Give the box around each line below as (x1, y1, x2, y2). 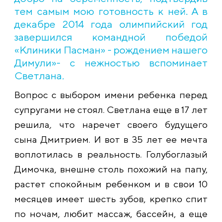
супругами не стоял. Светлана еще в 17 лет (14, 104, 208, 115)
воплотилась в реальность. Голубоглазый (14, 148, 208, 160)
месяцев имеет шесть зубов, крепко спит (14, 193, 208, 204)
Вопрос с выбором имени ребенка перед (14, 89, 208, 100)
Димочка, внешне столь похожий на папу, (14, 163, 208, 174)
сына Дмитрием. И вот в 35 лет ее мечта (14, 133, 208, 145)
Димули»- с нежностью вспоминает (14, 56, 208, 69)
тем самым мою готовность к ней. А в (14, 4, 208, 17)
